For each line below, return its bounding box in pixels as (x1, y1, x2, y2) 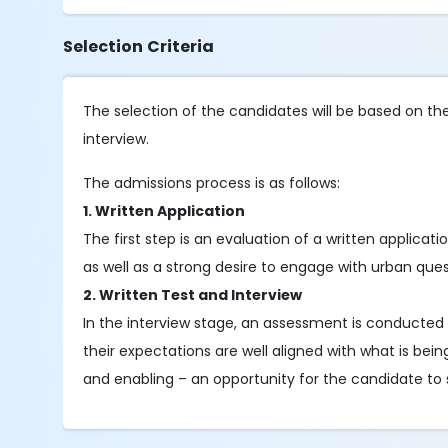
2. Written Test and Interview (83, 285, 303, 305)
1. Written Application (83, 201, 246, 221)
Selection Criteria (63, 35, 215, 58)
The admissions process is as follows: (83, 173, 341, 193)
